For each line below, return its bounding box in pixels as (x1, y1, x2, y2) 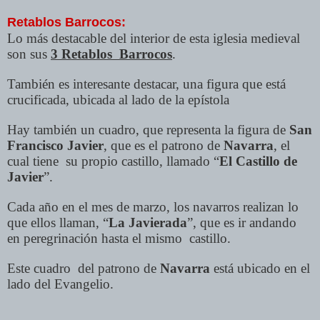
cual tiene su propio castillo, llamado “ (7, 154, 219, 169)
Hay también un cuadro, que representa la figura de (7, 122, 289, 138)
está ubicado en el (210, 261, 310, 276)
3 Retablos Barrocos (51, 46, 172, 62)
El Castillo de (219, 154, 297, 169)
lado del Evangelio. (7, 276, 114, 292)
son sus (7, 46, 51, 62)
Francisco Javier (7, 138, 104, 154)
